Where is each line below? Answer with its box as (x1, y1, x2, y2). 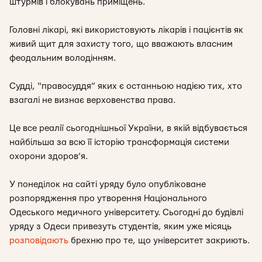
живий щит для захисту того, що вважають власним (9, 40, 233, 49)
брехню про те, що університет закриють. (68, 236, 250, 245)
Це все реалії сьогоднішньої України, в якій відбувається (9, 124, 247, 133)
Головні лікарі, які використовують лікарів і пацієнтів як (9, 26, 243, 35)
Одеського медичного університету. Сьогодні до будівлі (9, 208, 243, 217)
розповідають (9, 236, 68, 245)
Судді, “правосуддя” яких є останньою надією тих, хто (9, 82, 242, 91)
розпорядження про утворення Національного (9, 194, 207, 203)
